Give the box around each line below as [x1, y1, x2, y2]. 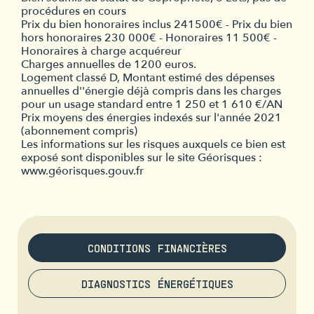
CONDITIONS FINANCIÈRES [87, 241, 227, 255]
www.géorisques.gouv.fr [21, 163, 144, 179]
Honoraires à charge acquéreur [21, 43, 182, 60]
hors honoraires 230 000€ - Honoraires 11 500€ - [21, 30, 277, 46]
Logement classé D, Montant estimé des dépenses [21, 70, 275, 86]
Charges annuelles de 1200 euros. [21, 57, 196, 73]
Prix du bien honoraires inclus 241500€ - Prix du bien [21, 17, 292, 33]
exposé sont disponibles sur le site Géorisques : [21, 150, 262, 166]
